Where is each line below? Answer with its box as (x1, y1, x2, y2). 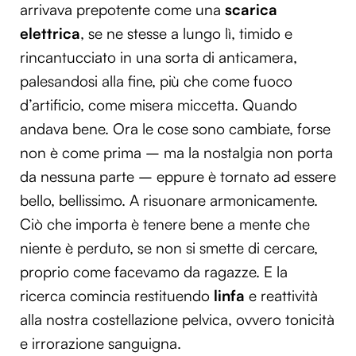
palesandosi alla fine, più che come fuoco (20, 71, 292, 91)
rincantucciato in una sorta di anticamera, (20, 47, 297, 67)
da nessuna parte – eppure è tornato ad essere (20, 166, 336, 186)
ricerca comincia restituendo (20, 285, 214, 305)
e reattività (245, 285, 318, 305)
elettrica (20, 23, 80, 43)
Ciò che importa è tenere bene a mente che (20, 214, 310, 234)
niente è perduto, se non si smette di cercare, (20, 238, 318, 257)
